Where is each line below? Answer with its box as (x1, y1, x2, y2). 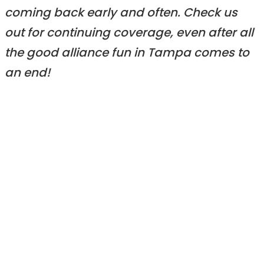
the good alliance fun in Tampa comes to (5, 48, 249, 60)
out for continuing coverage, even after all (5, 28, 253, 39)
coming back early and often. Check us (5, 8, 237, 19)
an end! (5, 68, 50, 80)
